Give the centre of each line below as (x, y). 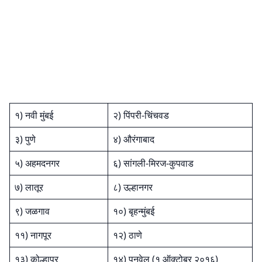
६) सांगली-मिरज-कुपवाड (153, 163)
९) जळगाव (32, 211)
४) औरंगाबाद (134, 139)
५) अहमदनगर (37, 163)
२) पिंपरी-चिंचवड (141, 115)
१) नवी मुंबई (34, 115)
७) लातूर (29, 187)
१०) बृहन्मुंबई (134, 211)
